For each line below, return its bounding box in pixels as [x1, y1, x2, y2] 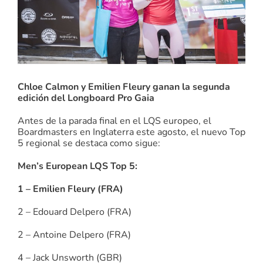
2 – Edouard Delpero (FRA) [18, 205, 131, 218]
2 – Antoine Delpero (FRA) [18, 228, 131, 241]
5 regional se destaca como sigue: [18, 136, 160, 150]
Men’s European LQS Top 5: [18, 159, 137, 173]
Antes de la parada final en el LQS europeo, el [18, 114, 211, 127]
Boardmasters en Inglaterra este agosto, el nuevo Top [18, 125, 245, 139]
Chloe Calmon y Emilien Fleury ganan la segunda [18, 80, 230, 93]
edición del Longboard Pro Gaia [18, 91, 154, 104]
